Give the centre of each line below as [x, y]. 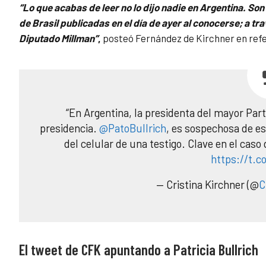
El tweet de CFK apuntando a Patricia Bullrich [139, 250]
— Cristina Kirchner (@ [207, 185]
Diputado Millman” [58, 38]
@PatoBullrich [133, 128]
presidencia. [70, 128]
